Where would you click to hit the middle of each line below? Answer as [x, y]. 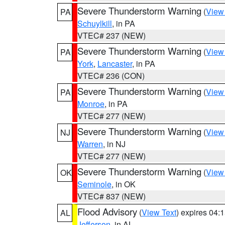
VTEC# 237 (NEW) [111, 35]
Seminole [94, 184]
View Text [159, 212]
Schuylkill [95, 23]
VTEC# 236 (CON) [111, 76]
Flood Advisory [107, 211]
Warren [90, 144]
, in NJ [114, 144]
